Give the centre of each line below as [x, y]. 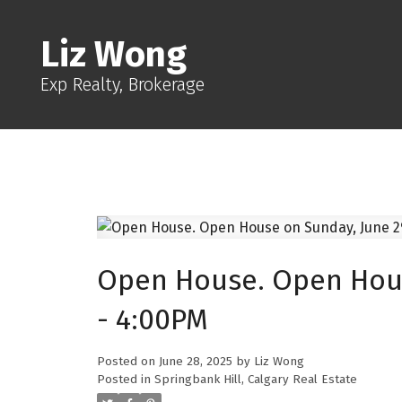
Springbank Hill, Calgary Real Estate [255, 379]
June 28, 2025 [195, 361]
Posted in [123, 379]
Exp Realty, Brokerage [123, 84]
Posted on [127, 361]
